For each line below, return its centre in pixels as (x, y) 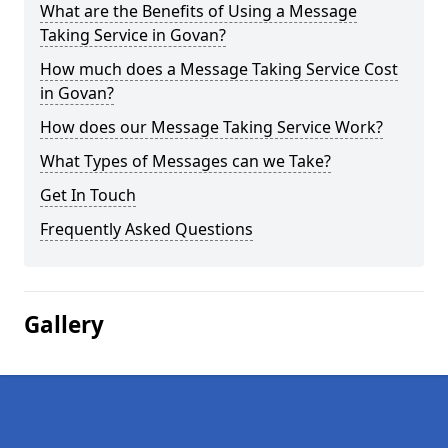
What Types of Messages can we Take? (185, 161)
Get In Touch (88, 195)
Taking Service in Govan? (133, 35)
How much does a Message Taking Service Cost (219, 69)
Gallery (64, 324)
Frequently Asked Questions (146, 229)
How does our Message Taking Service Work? (211, 127)
